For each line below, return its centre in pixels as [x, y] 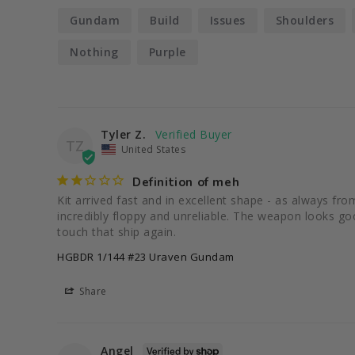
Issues [227, 21]
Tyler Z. [123, 135]
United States [153, 150]
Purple [167, 52]
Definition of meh [186, 183]
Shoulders [304, 21]
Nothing [94, 52]
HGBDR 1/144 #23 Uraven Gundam [146, 257]
